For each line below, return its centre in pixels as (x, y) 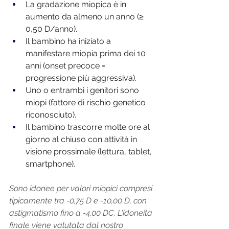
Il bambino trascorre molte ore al (89, 127)
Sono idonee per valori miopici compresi (82, 189)
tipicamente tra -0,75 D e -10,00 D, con (79, 201)
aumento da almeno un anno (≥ (86, 17)
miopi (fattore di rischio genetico (87, 103)
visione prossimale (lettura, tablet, (90, 152)
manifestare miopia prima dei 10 (87, 54)
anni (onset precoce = (66, 66)
